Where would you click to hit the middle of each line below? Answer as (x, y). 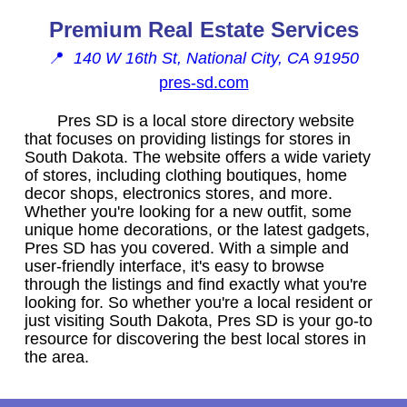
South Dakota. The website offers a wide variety (198, 157)
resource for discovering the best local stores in (195, 338)
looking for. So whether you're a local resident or (199, 302)
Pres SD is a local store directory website (206, 120)
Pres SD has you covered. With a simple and (187, 248)
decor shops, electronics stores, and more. (179, 193)
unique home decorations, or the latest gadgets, (197, 229)
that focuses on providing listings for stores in (188, 139)
